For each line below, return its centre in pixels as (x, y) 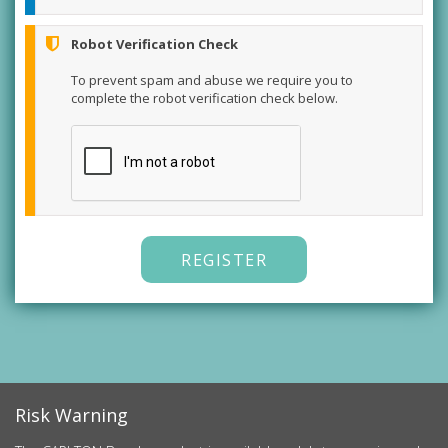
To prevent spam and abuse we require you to (212, 80)
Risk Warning (71, 415)
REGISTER (224, 260)
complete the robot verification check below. (204, 98)
